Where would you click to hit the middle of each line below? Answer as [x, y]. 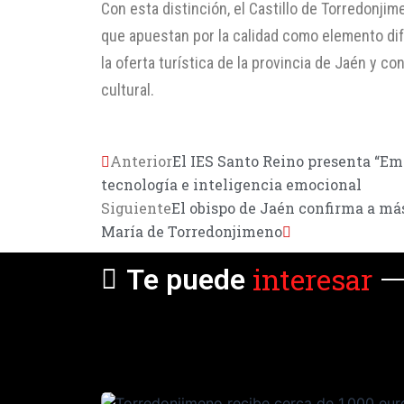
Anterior [141, 161]
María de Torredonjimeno [192, 231]
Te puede [186, 280]
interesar [312, 279]
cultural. [128, 89]
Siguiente [136, 208]
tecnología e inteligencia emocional [231, 184]
